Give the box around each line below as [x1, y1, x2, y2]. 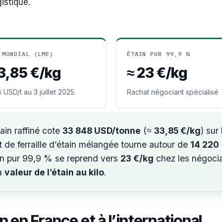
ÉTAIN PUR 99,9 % [126, 50, 190, 57]
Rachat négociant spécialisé [126, 88, 219, 96]
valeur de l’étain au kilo [4, 167, 104, 177]
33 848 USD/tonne [62, 125, 141, 136]
